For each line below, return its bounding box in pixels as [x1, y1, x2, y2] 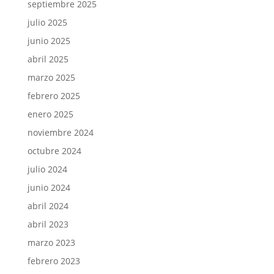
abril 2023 [27, 218, 68, 231]
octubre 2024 [27, 145, 81, 157]
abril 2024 [27, 200, 68, 212]
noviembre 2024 [27, 127, 94, 139]
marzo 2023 [27, 237, 75, 249]
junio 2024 [27, 182, 70, 194]
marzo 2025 [27, 72, 75, 84]
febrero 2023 [27, 255, 80, 267]
